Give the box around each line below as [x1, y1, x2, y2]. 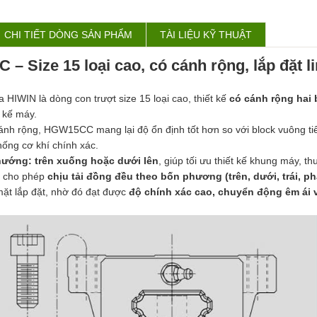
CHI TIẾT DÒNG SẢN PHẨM [4, 29, 132, 40]
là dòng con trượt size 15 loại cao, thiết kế [36, 93, 229, 104]
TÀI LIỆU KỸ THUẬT [160, 29, 252, 40]
